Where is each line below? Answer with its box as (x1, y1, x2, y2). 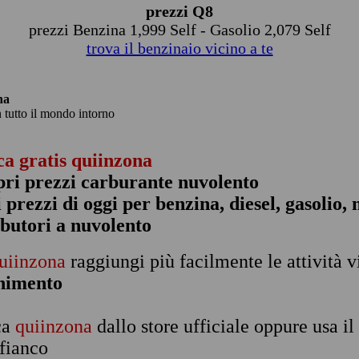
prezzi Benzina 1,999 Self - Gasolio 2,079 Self (28, 21, 331, 38)
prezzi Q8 (146, 2, 213, 20)
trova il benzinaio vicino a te (86, 39, 273, 57)
